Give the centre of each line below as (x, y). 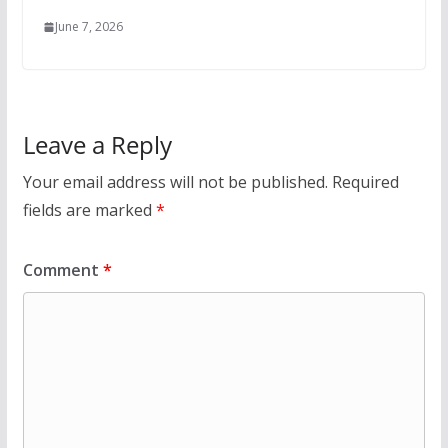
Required (365, 182)
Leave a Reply (97, 144)
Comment (62, 270)
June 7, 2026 (88, 26)
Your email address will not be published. (175, 182)
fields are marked (89, 210)
